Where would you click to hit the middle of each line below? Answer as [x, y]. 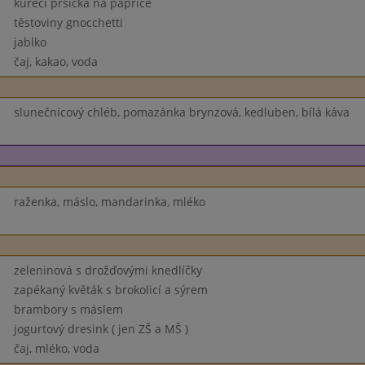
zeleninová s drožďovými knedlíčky [108, 270]
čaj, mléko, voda [56, 348]
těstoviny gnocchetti [68, 22]
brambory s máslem [68, 309]
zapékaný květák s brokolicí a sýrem [110, 290]
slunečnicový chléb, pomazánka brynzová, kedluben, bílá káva [181, 112]
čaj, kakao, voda [55, 62]
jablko [30, 42]
